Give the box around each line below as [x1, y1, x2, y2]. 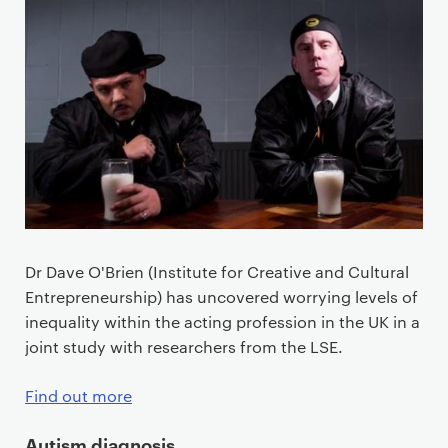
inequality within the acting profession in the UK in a [25, 310, 420, 332]
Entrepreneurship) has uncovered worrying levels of [25, 285, 418, 307]
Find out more [25, 384, 132, 406]
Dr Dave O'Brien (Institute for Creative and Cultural [25, 260, 409, 282]
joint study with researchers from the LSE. [25, 335, 343, 357]
